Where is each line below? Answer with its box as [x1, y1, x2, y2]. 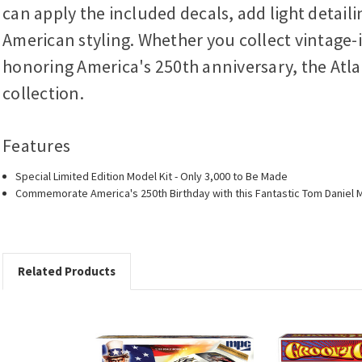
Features [2, 133, 70, 157]
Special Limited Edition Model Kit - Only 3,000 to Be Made [15, 168, 288, 183]
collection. [2, 81, 84, 104]
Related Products [17, 263, 116, 279]
